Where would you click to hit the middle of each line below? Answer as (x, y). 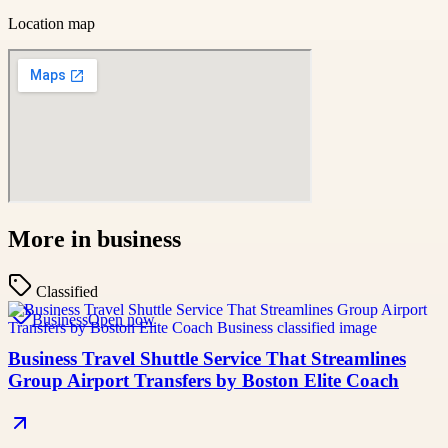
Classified (67, 292)
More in (52, 239)
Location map (51, 23)
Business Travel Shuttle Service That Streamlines (207, 359)
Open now (121, 320)
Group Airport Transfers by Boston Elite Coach (203, 381)
